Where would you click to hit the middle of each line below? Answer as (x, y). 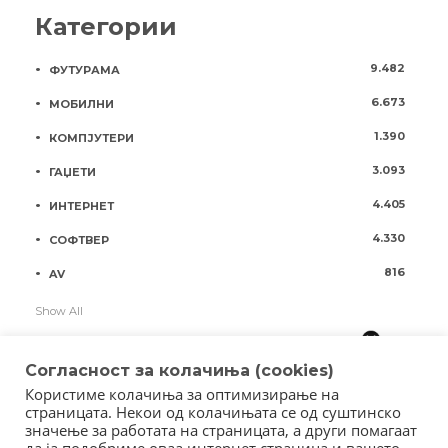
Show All (59, 310)
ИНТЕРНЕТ (81, 206)
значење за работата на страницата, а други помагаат (221, 430)
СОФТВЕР (79, 240)
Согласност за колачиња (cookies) (179, 370)
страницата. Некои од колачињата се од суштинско (213, 412)
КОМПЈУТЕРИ (91, 138)
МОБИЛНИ (81, 104)
